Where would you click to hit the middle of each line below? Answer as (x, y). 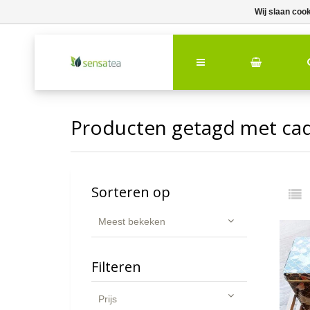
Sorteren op (131, 192)
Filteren (116, 267)
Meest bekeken (132, 221)
